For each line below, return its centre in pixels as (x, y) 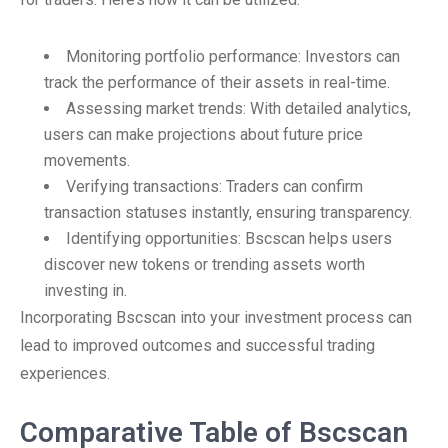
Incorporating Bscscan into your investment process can (216, 317)
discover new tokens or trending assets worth (204, 264)
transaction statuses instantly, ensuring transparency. (228, 212)
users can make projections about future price (203, 134)
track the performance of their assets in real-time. (217, 82)
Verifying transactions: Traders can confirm (214, 186)
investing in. (85, 290)
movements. (87, 160)
